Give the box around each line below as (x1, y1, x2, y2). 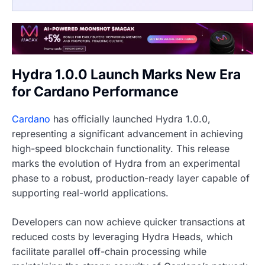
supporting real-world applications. (12, 186, 169, 199)
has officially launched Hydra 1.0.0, (50, 112, 211, 125)
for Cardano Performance (12, 83, 179, 101)
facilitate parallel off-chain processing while (12, 245, 206, 257)
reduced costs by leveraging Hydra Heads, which (12, 230, 232, 243)
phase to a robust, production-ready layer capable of (12, 172, 250, 184)
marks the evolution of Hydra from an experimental (12, 157, 240, 169)
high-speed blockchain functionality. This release (12, 142, 230, 154)
